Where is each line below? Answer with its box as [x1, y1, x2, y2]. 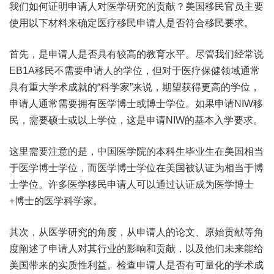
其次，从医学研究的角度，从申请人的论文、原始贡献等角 [9, 227, 264, 237]
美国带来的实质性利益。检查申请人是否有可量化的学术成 [9, 260, 264, 270]
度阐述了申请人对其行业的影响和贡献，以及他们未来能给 [9, 243, 264, 254]
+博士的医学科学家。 [9, 196, 103, 206]
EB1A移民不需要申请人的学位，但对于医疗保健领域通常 [9, 65, 260, 76]
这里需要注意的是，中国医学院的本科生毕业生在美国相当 [9, 146, 264, 157]
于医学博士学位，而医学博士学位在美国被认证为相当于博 [9, 163, 264, 173]
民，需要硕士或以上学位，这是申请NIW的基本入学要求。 [9, 115, 263, 125]
